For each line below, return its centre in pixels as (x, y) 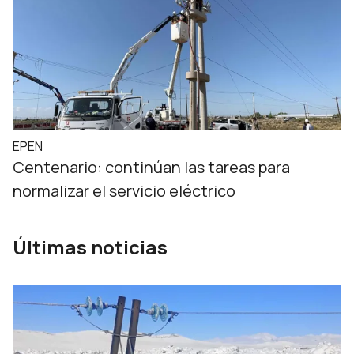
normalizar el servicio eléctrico (124, 191)
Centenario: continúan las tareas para (151, 167)
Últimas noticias (90, 247)
